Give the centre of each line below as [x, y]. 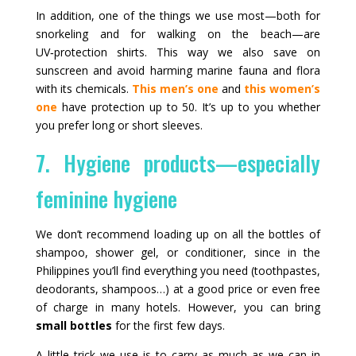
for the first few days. [168, 325]
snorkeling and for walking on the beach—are [178, 33]
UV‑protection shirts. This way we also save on [178, 52]
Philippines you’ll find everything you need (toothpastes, [178, 270]
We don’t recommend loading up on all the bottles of [178, 234]
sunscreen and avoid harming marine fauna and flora [178, 70]
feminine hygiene [106, 198]
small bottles [74, 325]
